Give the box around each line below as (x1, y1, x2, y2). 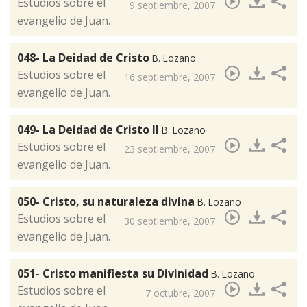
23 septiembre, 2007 (124, 143, 215, 156)
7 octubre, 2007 (145, 286, 215, 300)
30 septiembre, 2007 (124, 214, 215, 228)
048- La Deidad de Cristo (17, 50, 152, 66)
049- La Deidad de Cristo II (17, 122, 162, 138)
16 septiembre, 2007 (124, 71, 215, 84)
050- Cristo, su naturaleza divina (17, 194, 197, 210)
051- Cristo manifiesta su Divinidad (17, 266, 211, 282)
